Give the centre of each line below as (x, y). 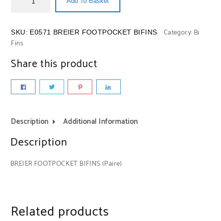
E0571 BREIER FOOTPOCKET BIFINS (93, 32)
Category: (179, 33)
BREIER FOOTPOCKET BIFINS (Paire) (66, 164)
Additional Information (100, 122)
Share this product (55, 64)
